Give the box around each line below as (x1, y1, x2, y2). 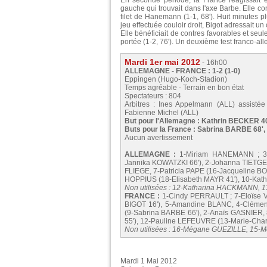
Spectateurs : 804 (125, 92, 181, 101)
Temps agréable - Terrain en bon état (125, 83, 244, 92)
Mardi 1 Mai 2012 (120, 257, 177, 266)
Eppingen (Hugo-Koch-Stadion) (125, 75, 227, 84)
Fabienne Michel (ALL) (125, 108, 198, 117)
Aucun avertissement (125, 133, 193, 142)
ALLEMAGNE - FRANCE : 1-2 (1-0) (125, 67, 240, 76)
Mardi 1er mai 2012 (125, 57, 200, 67)
